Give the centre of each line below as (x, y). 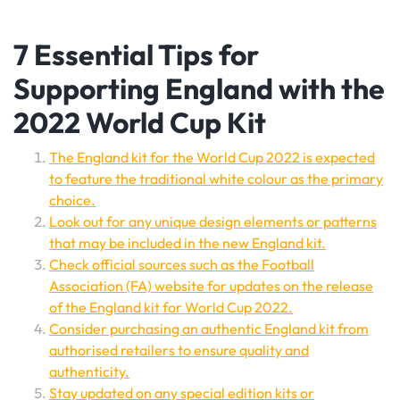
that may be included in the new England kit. (187, 243)
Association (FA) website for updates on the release (211, 286)
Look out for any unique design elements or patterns (213, 222)
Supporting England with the (199, 89)
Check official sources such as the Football (182, 265)
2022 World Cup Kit (140, 123)
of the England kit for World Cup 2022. (171, 308)
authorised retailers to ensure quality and (179, 350)
